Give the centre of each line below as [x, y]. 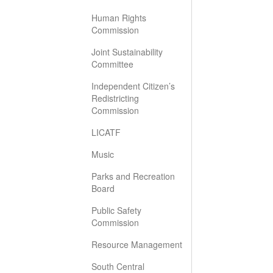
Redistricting [115, 98]
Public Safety [116, 210]
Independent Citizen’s [133, 86]
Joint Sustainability [127, 52]
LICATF [106, 132]
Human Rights [119, 18]
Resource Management [137, 244]
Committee [112, 64]
